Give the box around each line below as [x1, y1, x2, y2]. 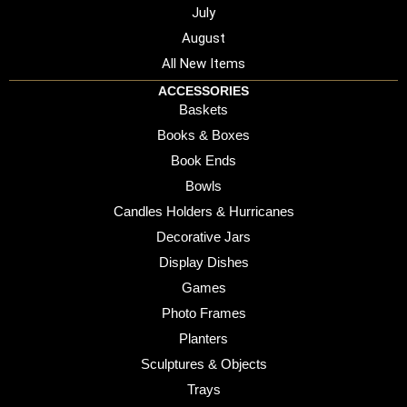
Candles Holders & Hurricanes [113, 203, 294, 220]
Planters [179, 331, 228, 347]
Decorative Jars [156, 229, 251, 245]
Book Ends [171, 153, 236, 169]
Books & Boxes [157, 127, 250, 144]
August [182, 30, 225, 47]
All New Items [162, 55, 245, 73]
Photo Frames [161, 305, 246, 322]
